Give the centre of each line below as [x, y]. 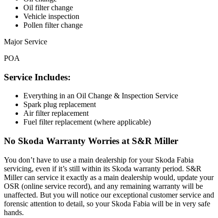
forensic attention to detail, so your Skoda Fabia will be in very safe [107, 203]
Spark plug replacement [60, 105]
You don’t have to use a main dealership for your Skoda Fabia [99, 160]
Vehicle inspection [51, 16]
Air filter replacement [56, 113]
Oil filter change [48, 7]
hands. [14, 212]
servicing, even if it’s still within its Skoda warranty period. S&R [103, 168]
